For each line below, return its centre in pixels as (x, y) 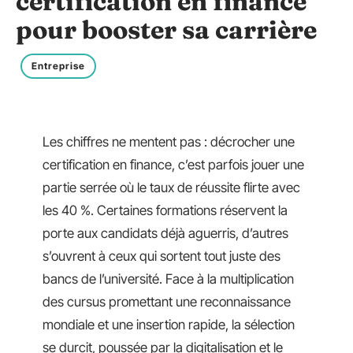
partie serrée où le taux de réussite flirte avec (171, 188)
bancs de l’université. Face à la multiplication (168, 279)
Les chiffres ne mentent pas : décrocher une (169, 142)
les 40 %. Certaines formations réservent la (165, 210)
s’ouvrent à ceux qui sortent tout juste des (162, 256)
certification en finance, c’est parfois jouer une (173, 165)
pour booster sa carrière (166, 30)
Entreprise (58, 66)
